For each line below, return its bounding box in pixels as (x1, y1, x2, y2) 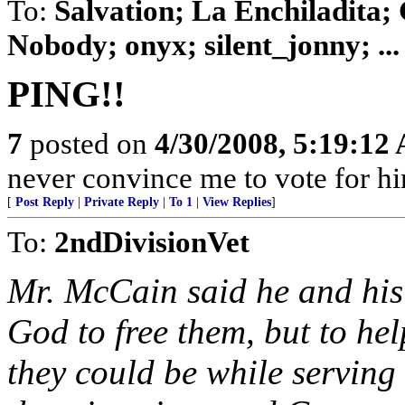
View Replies (202, 195, 271, 209)
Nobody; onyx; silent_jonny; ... (7, 28, 400, 61)
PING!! (7, 74, 126, 115)
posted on (23, 127, 155, 160)
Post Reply (15, 195, 74, 209)
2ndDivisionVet (54, 225, 250, 259)
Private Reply (84, 195, 159, 209)
